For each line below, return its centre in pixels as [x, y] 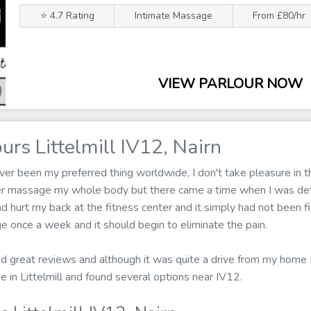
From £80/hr [279, 16]
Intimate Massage [173, 16]
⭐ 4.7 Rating [67, 16]
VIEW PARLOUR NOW [230, 84]
